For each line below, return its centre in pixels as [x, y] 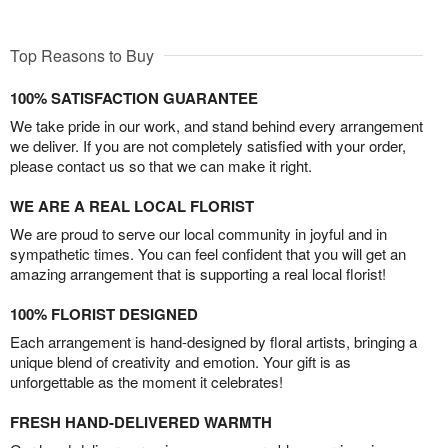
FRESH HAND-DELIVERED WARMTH [141, 421]
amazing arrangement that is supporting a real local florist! [198, 273]
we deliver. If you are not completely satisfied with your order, [208, 145]
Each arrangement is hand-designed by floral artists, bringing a [213, 341]
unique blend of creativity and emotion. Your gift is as [180, 361]
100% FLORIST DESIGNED [104, 313]
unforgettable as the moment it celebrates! [146, 381]
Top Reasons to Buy [82, 55]
